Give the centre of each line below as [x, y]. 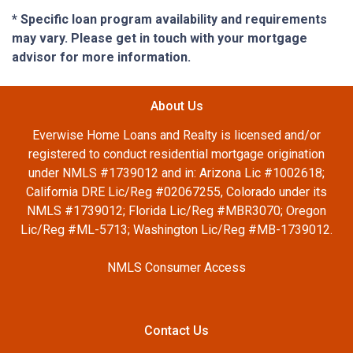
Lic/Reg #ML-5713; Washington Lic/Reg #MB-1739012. [176, 230]
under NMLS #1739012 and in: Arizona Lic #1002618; [176, 173]
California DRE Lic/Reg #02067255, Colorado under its [176, 192]
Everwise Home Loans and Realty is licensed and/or [176, 135]
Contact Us [176, 331]
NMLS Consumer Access [176, 268]
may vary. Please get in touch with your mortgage [160, 38]
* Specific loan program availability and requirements [169, 19]
